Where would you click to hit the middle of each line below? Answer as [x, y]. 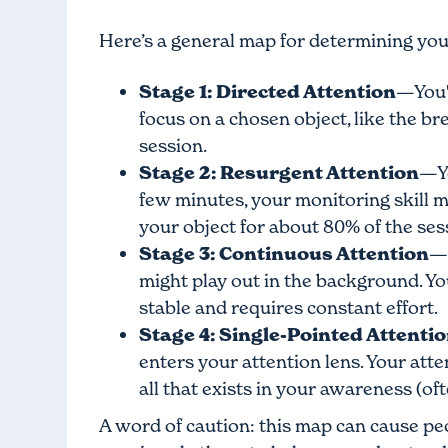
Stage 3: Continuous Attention [284, 254]
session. [173, 146]
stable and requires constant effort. [289, 308]
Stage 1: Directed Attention [268, 92]
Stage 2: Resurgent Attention [279, 173]
